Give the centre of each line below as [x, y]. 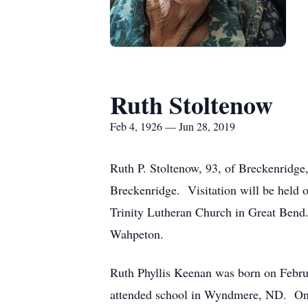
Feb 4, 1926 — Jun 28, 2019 [173, 126]
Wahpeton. [137, 234]
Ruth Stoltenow [191, 104]
